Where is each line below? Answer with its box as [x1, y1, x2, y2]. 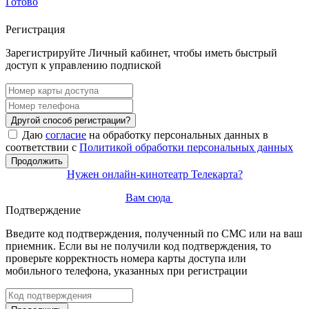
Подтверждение [6, 204, 81, 217]
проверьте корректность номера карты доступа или [6, 252, 246, 265]
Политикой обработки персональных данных [79, 141, 293, 154]
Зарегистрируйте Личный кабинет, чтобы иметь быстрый [6, 47, 277, 59]
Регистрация [6, 23, 65, 36]
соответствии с [6, 141, 79, 154]
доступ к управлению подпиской [6, 59, 161, 72]
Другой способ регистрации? [11, 115, 130, 126]
